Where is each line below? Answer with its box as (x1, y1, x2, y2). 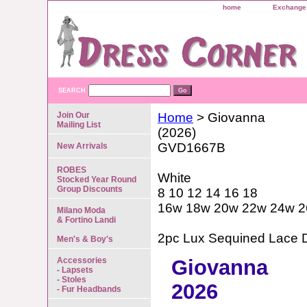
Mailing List (57, 120, 101, 130)
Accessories (57, 256, 107, 265)
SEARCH (58, 87, 86, 94)
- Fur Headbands (57, 284, 121, 294)
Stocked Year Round (57, 175, 136, 184)
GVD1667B (158, 140, 225, 155)
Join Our (57, 110, 90, 120)
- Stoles (57, 275, 86, 284)
